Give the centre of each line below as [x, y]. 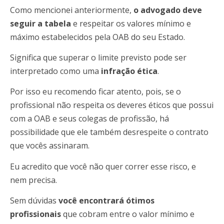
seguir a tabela [40, 23]
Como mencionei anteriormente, [72, 10]
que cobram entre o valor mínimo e [128, 214]
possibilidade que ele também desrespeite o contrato [109, 132]
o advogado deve [168, 10]
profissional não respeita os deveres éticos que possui [112, 105]
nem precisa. [33, 180]
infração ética [129, 71]
